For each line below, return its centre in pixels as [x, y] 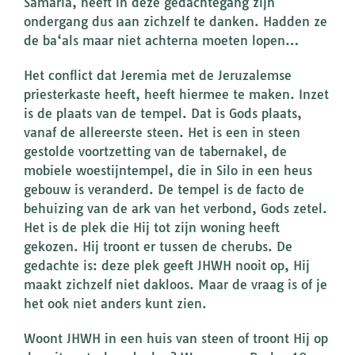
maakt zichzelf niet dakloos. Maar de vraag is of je [176, 285]
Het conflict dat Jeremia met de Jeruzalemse [158, 76]
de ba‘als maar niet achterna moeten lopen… [161, 41]
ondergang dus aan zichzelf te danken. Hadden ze [176, 22]
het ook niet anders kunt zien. [115, 304]
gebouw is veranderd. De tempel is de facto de [164, 190]
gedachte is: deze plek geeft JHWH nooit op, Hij [167, 266]
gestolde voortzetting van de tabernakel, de [155, 152]
